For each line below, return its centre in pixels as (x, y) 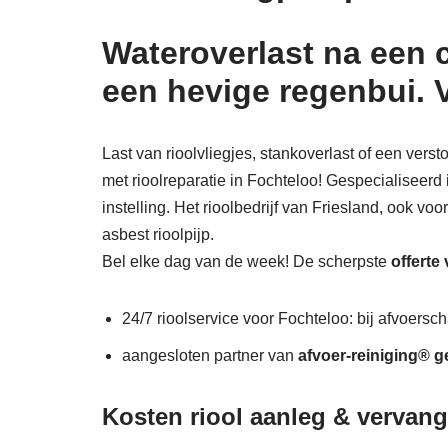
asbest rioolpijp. (158, 235)
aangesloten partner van (210, 356)
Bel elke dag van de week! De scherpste (246, 262)
